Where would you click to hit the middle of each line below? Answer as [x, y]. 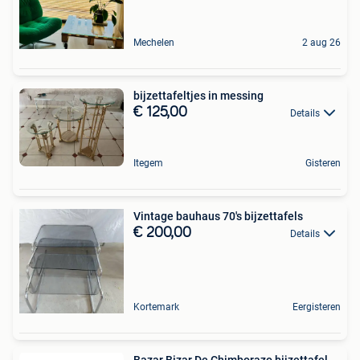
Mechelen [154, 42]
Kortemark [156, 307]
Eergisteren [317, 307]
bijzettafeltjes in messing [198, 95]
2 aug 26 [321, 42]
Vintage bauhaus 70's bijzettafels [218, 216]
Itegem [148, 163]
